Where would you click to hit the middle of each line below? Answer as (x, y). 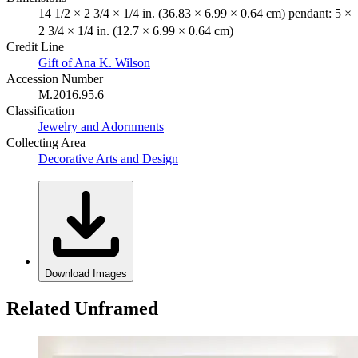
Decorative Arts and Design (108, 158)
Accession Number (55, 78)
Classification (40, 110)
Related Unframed (82, 308)
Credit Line (35, 46)
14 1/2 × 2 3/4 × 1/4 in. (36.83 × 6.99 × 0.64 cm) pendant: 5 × (195, 13)
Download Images (86, 273)
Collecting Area (46, 142)
